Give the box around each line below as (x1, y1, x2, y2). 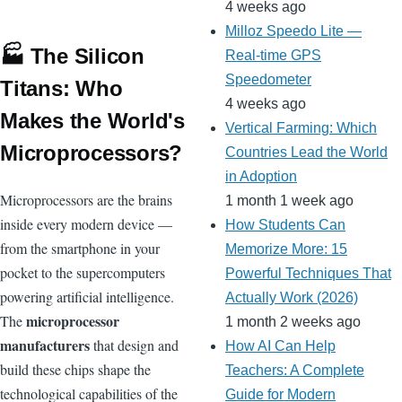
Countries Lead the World (225, 144, 388, 161)
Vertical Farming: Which (225, 120, 377, 136)
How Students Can (225, 217, 345, 233)
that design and (90, 335, 179, 354)
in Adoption (225, 169, 297, 185)
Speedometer (225, 72, 311, 88)
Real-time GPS (225, 48, 321, 64)
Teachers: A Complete (225, 363, 364, 379)
